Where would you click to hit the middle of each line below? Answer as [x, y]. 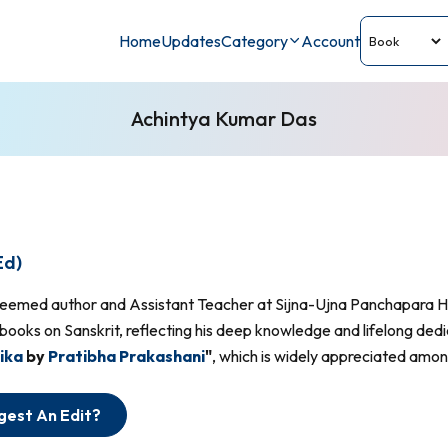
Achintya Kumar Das [224, 118]
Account [330, 41]
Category [254, 41]
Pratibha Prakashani [126, 356]
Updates [191, 41]
